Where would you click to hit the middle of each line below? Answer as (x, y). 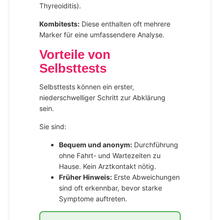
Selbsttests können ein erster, (87, 87)
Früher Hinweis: (85, 177)
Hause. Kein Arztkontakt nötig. (108, 166)
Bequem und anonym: (96, 145)
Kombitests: (59, 24)
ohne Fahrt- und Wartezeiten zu (110, 156)
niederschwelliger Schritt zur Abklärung (102, 98)
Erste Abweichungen (146, 177)
